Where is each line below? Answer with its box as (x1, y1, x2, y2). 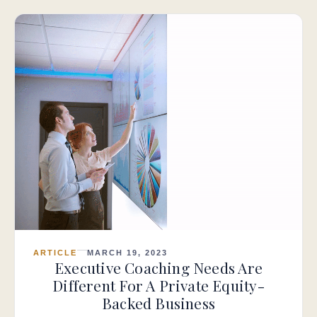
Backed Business (101, 292, 216, 313)
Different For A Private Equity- (52, 275, 265, 295)
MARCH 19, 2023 (86, 248, 168, 257)
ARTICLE (33, 248, 77, 257)
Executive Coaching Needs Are (54, 257, 263, 277)
